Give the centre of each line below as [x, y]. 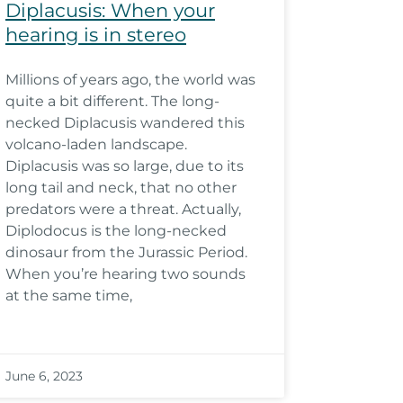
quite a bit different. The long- [112, 101]
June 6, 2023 [44, 376]
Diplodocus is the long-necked [116, 231]
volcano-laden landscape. [96, 144]
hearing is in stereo [96, 35]
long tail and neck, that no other [121, 188]
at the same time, [69, 296]
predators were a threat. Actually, [123, 209]
